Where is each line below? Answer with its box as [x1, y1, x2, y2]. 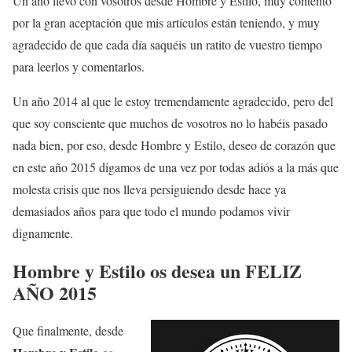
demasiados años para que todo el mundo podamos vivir [13, 202, 290, 219]
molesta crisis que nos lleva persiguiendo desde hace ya [13, 180, 286, 197]
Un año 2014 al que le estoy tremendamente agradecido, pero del [13, 92, 333, 109]
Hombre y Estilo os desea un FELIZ [13, 256, 302, 284]
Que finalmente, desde [13, 321, 123, 339]
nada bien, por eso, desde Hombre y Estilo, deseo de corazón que [13, 136, 335, 153]
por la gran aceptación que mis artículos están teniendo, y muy [13, 13, 320, 31]
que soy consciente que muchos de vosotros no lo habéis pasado [13, 114, 328, 131]
